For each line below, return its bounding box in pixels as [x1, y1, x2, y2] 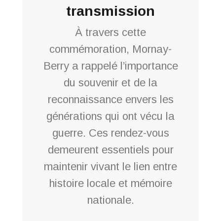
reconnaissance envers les [47, 93, 174, 106]
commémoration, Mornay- [49, 42, 172, 55]
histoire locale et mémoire [49, 177, 172, 189]
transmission [66, 3, 155, 19]
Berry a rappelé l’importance [43, 59, 178, 72]
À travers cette [75, 26, 146, 38]
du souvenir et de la [64, 76, 157, 89]
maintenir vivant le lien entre [44, 160, 177, 173]
